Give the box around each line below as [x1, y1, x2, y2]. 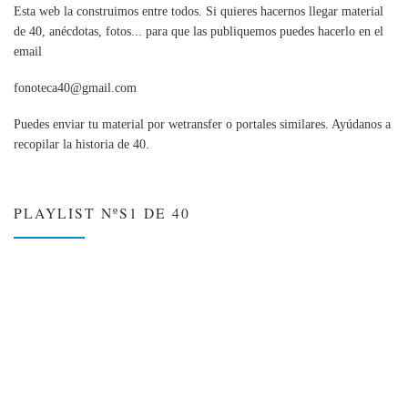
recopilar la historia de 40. [14, 136, 149, 151]
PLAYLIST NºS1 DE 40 [14, 202, 190, 222]
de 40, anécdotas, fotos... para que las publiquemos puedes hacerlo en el [14, 24, 383, 39]
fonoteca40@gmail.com [14, 79, 137, 95]
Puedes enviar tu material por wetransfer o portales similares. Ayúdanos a [14, 116, 391, 131]
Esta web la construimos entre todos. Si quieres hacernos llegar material [14, 4, 383, 19]
